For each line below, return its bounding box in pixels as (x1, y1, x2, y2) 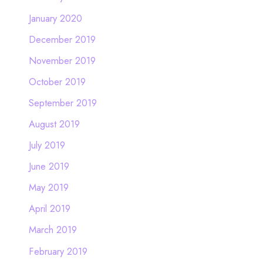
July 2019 (28, 138, 65, 153)
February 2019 (28, 244, 87, 258)
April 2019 (28, 201, 70, 216)
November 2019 (28, 53, 96, 68)
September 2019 (28, 95, 97, 110)
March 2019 (28, 222, 77, 237)
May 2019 (28, 180, 69, 195)
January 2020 (28, 11, 82, 25)
